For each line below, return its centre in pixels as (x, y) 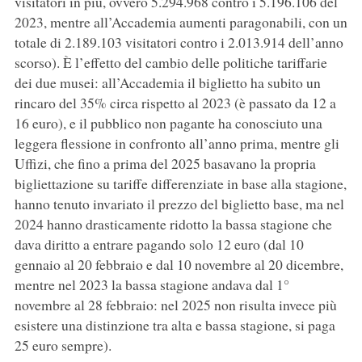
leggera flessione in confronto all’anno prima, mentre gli (177, 143)
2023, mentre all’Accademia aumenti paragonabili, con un (181, 22)
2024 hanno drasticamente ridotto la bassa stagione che (173, 224)
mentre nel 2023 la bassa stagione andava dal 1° (152, 285)
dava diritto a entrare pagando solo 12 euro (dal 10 (159, 244)
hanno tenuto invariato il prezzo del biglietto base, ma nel (179, 204)
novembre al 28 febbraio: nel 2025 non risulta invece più (175, 305)
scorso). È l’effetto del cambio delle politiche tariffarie (170, 63)
